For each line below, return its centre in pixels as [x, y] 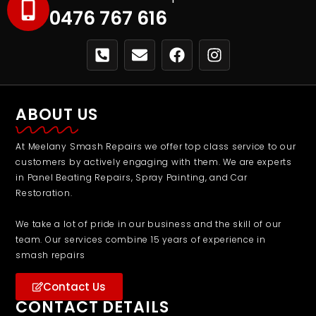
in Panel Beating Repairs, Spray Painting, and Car [132, 177]
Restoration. [44, 193]
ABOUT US [57, 114]
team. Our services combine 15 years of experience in [141, 239]
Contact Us [75, 287]
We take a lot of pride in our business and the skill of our [149, 224]
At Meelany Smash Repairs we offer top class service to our [156, 146]
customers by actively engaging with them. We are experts [154, 162]
